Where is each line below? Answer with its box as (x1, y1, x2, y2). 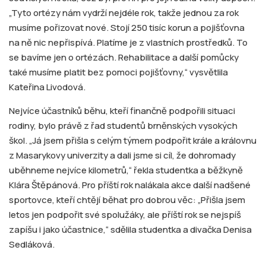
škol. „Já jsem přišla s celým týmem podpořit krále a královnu (9, 134, 256, 147)
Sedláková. (9, 237, 55, 251)
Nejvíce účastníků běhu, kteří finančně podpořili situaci (9, 104, 235, 117)
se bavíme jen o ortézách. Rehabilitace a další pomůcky (9, 50, 239, 64)
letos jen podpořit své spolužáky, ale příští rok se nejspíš (9, 208, 241, 221)
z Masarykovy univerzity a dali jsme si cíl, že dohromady (9, 148, 236, 161)
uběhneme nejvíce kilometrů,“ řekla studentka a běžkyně (9, 163, 243, 176)
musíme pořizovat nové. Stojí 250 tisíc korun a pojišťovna (9, 21, 245, 34)
